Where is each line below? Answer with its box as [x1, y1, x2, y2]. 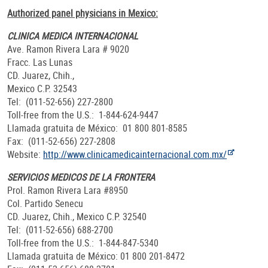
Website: [7, 148, 43, 162]
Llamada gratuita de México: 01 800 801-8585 [7, 121, 187, 135]
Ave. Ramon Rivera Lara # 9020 [7, 42, 129, 56]
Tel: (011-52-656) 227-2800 [7, 95, 113, 109]
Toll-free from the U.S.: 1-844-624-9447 [7, 108, 159, 122]
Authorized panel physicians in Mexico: [7, 7, 158, 20]
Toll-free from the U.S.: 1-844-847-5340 [7, 236, 159, 250]
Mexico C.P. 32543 [7, 82, 77, 96]
